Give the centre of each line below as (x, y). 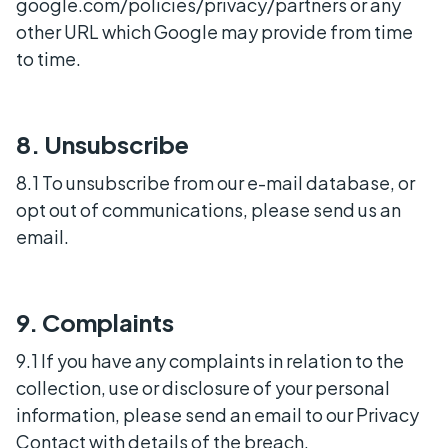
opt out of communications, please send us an (208, 209)
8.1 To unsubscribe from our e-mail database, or (215, 182)
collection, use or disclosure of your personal (203, 387)
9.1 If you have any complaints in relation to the (210, 360)
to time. (48, 58)
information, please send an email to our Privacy (217, 414)
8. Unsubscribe (102, 143)
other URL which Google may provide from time (214, 31)
